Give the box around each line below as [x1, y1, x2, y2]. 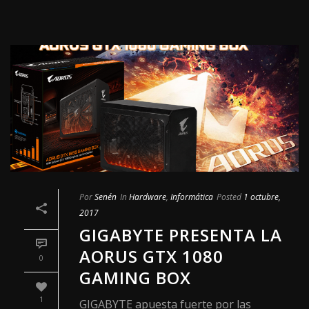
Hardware [129, 191, 166, 203]
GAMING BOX [79, 266, 191, 290]
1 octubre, [243, 191, 281, 203]
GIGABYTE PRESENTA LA [79, 223, 282, 247]
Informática [170, 191, 213, 203]
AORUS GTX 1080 [79, 245, 223, 268]
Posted [217, 191, 241, 203]
